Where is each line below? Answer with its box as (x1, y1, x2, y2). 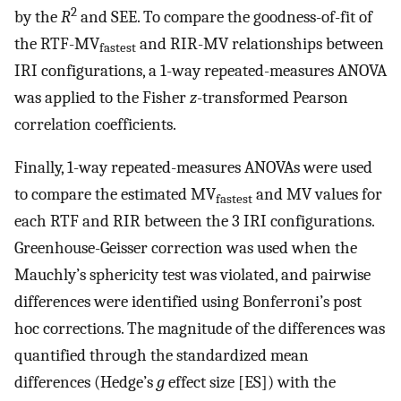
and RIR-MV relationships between (136, 33, 384, 54)
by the (14, 6, 61, 27)
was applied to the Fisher (14, 87, 190, 107)
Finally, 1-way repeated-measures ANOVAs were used (14, 158, 372, 178)
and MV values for (252, 184, 382, 205)
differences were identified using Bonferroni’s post (14, 292, 362, 312)
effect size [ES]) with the (165, 372, 336, 393)
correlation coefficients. (14, 114, 176, 134)
